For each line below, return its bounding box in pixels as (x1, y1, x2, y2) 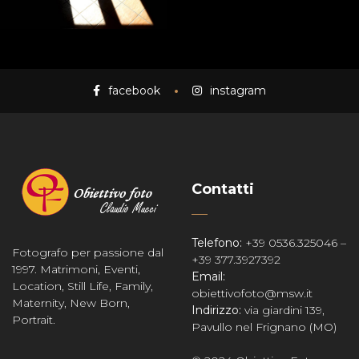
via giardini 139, (244, 303, 325, 317)
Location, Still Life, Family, (12, 278, 153, 293)
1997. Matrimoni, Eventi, (12, 261, 140, 276)
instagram (210, 83, 266, 98)
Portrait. (12, 312, 55, 327)
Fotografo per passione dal (12, 244, 163, 260)
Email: (192, 269, 225, 284)
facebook (108, 83, 160, 98)
